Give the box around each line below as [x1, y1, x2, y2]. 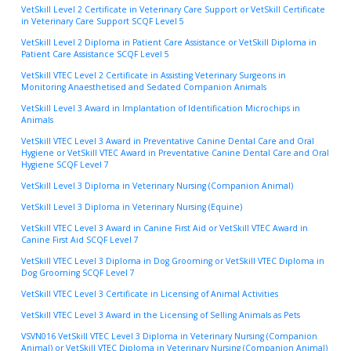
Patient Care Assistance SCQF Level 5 [21, 48, 169, 60]
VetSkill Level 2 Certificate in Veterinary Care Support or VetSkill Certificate [21, 3, 325, 15]
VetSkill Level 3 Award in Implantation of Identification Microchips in [21, 102, 300, 114]
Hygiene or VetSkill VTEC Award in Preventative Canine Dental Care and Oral [21, 147, 329, 158]
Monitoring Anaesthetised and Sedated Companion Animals [21, 81, 266, 92]
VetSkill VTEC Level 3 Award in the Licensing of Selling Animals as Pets [21, 309, 300, 320]
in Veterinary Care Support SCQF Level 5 [21, 15, 184, 27]
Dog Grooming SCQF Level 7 [21, 266, 135, 278]
